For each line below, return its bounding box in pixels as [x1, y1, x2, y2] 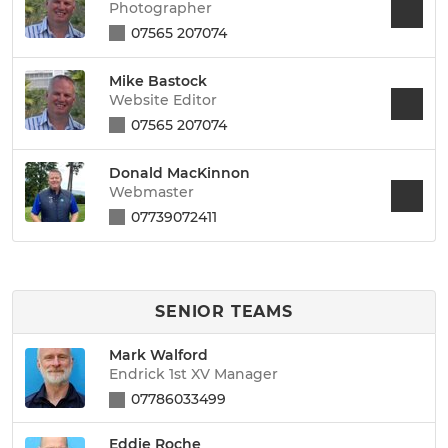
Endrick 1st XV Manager [109, 365, 278, 383]
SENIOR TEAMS [155, 302, 293, 321]
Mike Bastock [109, 71, 207, 90]
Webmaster [109, 182, 194, 201]
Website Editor [109, 90, 217, 109]
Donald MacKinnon [109, 163, 250, 182]
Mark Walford [109, 346, 208, 364]
